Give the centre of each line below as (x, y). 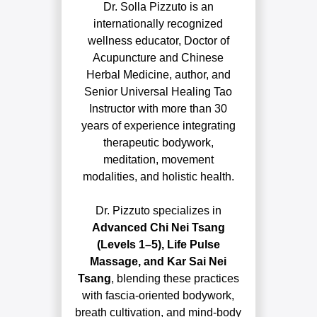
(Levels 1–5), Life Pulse (158, 244)
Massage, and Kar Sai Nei (158, 261)
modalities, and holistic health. (158, 176)
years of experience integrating (158, 125)
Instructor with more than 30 (158, 108)
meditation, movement (158, 159)
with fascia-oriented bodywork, (158, 295)
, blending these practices (175, 278)
